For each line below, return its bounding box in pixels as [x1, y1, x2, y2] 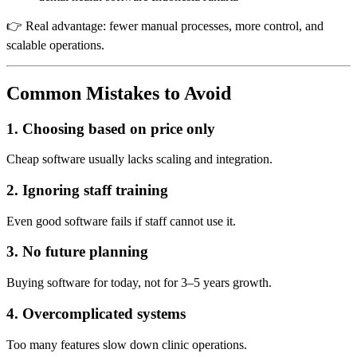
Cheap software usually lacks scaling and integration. [6, 152, 273, 167]
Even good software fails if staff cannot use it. [6, 214, 236, 228]
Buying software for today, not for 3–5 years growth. [6, 276, 272, 290]
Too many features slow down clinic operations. [6, 337, 247, 351]
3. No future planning [6, 243, 148, 261]
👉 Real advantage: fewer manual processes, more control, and [6, 18, 324, 33]
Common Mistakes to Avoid [6, 82, 231, 104]
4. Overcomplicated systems [6, 304, 186, 322]
